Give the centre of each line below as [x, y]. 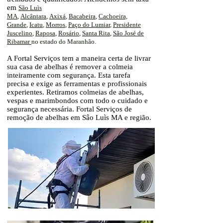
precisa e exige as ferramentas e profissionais [77, 84]
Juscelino [20, 33]
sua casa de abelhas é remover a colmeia [70, 67]
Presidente [127, 25]
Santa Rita [96, 33]
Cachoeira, [113, 16]
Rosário [69, 33]
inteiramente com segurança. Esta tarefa [69, 75]
